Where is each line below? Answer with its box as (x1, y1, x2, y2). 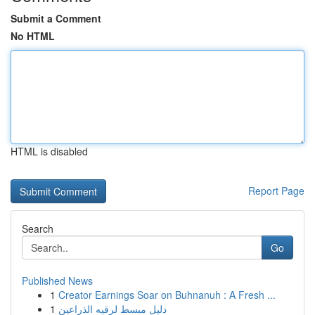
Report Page (248, 184, 304, 198)
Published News (22, 274, 93, 288)
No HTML (11, 29, 55, 43)
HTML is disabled (11, 144, 88, 158)
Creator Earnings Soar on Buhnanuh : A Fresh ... (58, 288, 276, 302)
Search (22, 221, 53, 236)
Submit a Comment (11, 11, 101, 25)
